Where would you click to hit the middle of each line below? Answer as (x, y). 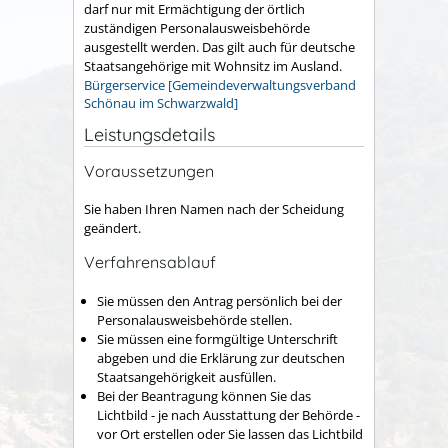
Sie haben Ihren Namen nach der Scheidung (214, 209)
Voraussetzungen (149, 170)
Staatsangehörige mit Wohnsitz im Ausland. (213, 66)
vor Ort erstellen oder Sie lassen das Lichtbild (230, 433)
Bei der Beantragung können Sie (193, 395)
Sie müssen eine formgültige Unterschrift (217, 338)
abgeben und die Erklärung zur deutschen (221, 357)
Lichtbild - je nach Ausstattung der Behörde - (228, 414)
